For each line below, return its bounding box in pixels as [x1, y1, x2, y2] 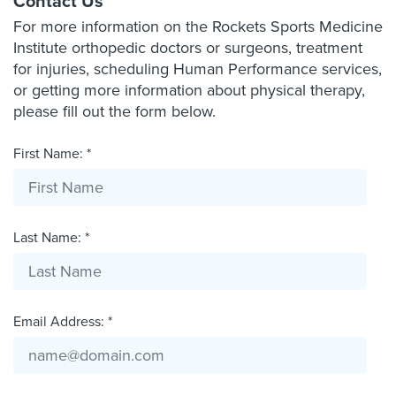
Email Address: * [13, 313, 112, 331]
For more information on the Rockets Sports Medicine [13, 17, 383, 36]
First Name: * [13, 145, 91, 163]
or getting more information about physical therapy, [13, 80, 365, 100]
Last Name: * [13, 229, 89, 247]
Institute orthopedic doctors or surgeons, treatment [13, 38, 362, 57]
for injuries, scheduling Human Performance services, [13, 59, 382, 79]
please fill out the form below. [13, 102, 216, 121]
